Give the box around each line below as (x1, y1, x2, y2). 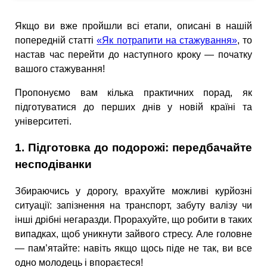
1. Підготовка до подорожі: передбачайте (15, 141, 252, 154)
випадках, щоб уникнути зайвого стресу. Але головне (15, 229, 252, 240)
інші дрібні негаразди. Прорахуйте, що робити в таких (15, 215, 252, 225)
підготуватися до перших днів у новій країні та (15, 101, 252, 112)
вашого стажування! (15, 63, 105, 74)
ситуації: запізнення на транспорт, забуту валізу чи (15, 200, 252, 211)
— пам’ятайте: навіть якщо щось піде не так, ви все (15, 243, 252, 254)
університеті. (15, 116, 72, 126)
